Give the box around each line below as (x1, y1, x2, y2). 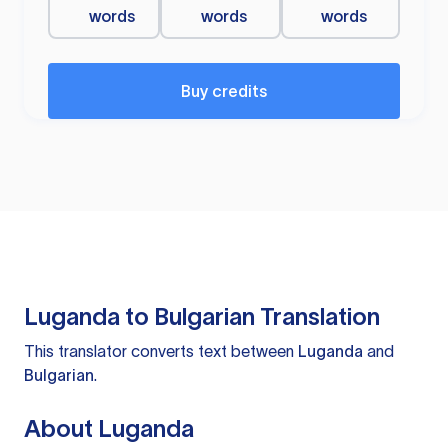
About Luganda (24, 415, 194, 443)
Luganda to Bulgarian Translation (24, 303, 380, 331)
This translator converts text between (24, 342, 298, 361)
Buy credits (181, 82, 267, 101)
